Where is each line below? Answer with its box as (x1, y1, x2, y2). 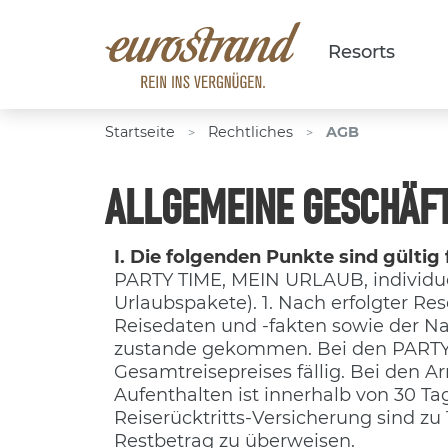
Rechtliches (208, 123, 293, 141)
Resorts (328, 41, 395, 64)
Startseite (105, 123, 175, 141)
